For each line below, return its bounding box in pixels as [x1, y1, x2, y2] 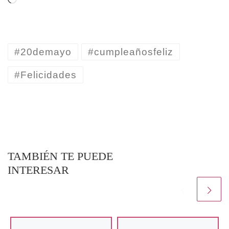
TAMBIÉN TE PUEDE [8, 150, 113, 163]
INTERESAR [8, 164, 69, 176]
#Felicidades [14, 70, 77, 81]
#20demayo [14, 47, 72, 58]
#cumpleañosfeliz [88, 47, 173, 58]
